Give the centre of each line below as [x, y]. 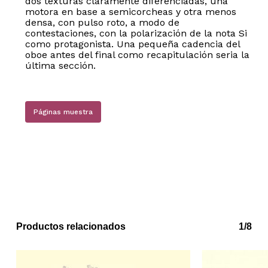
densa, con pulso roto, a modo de [102, 23]
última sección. [60, 66]
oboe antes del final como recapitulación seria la [137, 55]
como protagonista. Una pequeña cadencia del [132, 44]
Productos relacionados [71, 226]
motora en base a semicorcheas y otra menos [130, 12]
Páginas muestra [63, 112]
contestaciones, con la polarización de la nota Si [136, 33]
